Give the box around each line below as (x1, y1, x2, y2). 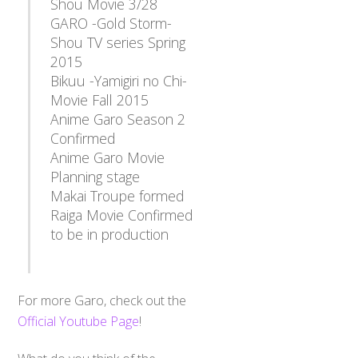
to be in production (50, 225, 169, 245)
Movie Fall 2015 (50, 90, 149, 110)
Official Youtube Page (18, 312, 140, 331)
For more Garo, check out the (18, 292, 187, 310)
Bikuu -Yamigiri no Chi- (50, 71, 187, 91)
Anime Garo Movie (50, 148, 165, 168)
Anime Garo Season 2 (50, 109, 185, 129)
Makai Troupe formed (50, 186, 184, 206)
